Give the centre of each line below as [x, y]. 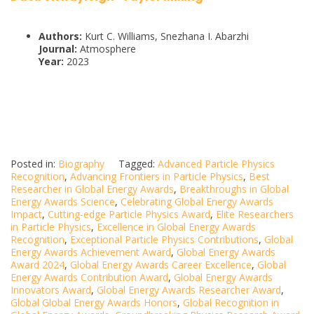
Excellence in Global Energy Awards [176, 227]
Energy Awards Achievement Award [91, 252]
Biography [81, 164]
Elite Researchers [255, 214]
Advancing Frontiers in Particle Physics [157, 177]
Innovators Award [51, 290]
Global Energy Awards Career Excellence [161, 265]
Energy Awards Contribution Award [89, 278]
